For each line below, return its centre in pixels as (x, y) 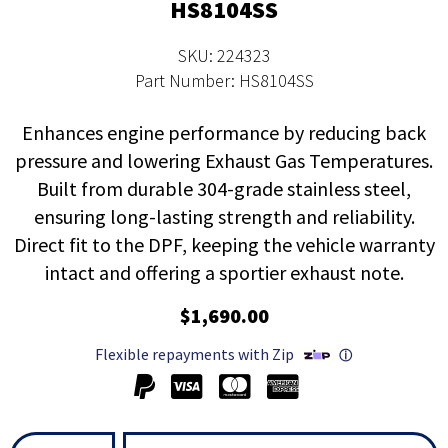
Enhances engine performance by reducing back (224, 133)
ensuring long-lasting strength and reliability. (224, 217)
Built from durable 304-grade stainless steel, (224, 189)
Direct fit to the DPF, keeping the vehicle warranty (224, 245)
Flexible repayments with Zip (194, 354)
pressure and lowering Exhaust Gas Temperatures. (224, 161)
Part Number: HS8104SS (224, 81)
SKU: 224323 (224, 56)
